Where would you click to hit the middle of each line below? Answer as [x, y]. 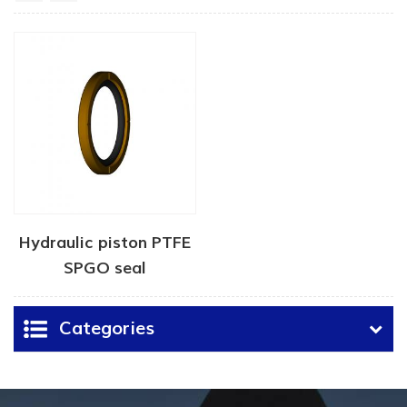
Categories [107, 328]
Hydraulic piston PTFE [104, 243]
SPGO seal [104, 268]
